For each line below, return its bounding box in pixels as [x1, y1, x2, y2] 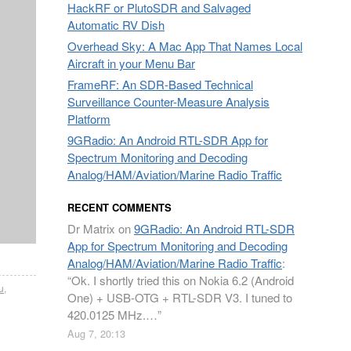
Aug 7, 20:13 [67, 326, 125, 341]
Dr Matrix [67, 220, 115, 237]
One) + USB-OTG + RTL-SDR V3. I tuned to [67, 289, 292, 306]
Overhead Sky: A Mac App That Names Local [67, 38, 302, 54]
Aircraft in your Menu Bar [67, 55, 195, 71]
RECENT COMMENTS [67, 200, 172, 215]
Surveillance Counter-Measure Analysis [67, 93, 270, 110]
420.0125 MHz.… [67, 306, 157, 323]
